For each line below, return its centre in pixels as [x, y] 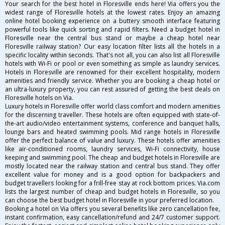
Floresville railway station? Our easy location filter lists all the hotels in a [113, 47]
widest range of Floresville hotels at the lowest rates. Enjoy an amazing [113, 13]
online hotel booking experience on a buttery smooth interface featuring [113, 21]
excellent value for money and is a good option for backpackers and [113, 175]
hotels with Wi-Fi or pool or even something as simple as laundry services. [113, 64]
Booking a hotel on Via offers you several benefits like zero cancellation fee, [113, 209]
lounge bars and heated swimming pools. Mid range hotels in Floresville [113, 132]
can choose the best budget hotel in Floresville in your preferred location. [109, 200]
